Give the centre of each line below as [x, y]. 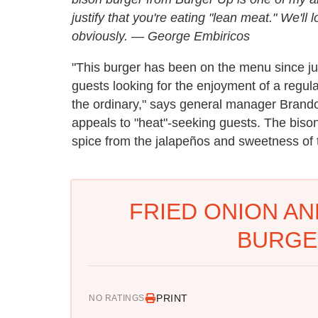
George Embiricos [199, 36]
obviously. [100, 36]
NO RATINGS [117, 298]
